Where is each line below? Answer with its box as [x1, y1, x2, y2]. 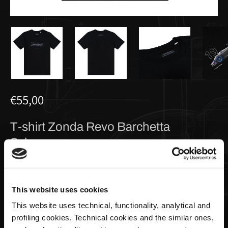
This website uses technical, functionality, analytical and [12, 201, 210, 210]
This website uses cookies [12, 185, 108, 194]
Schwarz [10, 135, 57, 149]
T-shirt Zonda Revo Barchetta [10, 120, 170, 133]
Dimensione [10, 170, 51, 181]
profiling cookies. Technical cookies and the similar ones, [12, 213, 214, 222]
